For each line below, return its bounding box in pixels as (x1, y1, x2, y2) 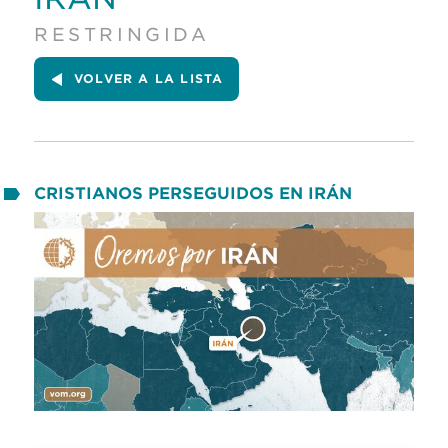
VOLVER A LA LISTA (74, 71, 224, 87)
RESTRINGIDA (34, 24, 210, 46)
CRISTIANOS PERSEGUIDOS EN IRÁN (34, 184, 352, 204)
